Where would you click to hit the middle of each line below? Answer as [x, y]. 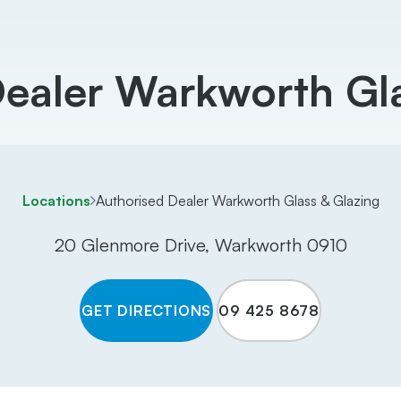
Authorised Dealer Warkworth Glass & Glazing [237, 200]
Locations [56, 200]
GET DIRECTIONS [146, 311]
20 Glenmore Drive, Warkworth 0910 [200, 245]
